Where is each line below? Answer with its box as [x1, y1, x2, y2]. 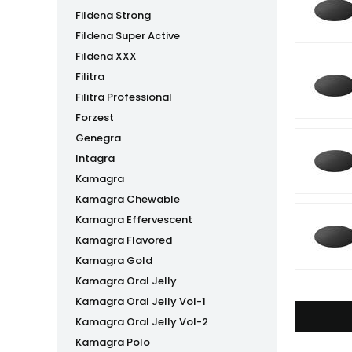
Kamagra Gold [75, 253, 152, 268]
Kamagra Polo [75, 335, 150, 350]
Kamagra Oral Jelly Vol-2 [75, 314, 208, 329]
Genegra [75, 130, 121, 145]
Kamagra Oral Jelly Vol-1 [75, 294, 206, 309]
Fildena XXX [75, 49, 137, 64]
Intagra [75, 151, 115, 166]
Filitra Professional [75, 90, 172, 104]
